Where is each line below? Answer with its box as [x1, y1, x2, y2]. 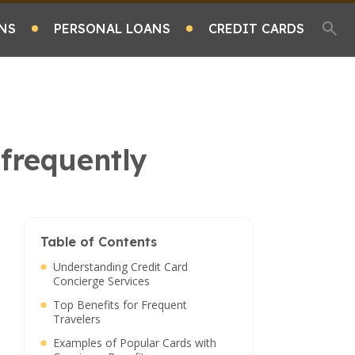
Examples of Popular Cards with [53, 335, 216, 350]
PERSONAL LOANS [54, 20, 170, 36]
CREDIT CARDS [208, 20, 304, 36]
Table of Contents [40, 234, 157, 250]
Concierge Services [53, 273, 150, 288]
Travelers [53, 311, 101, 326]
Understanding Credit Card [53, 259, 188, 274]
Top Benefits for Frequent [53, 297, 187, 312]
